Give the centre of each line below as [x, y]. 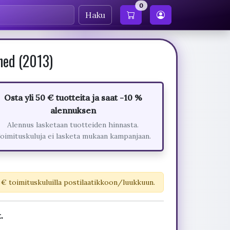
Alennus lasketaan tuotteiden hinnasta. [73, 125]
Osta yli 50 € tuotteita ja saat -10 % [73, 98]
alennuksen [73, 110]
